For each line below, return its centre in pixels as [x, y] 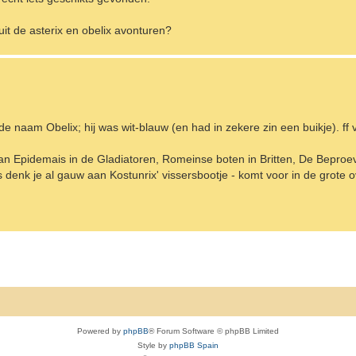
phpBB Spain [194, 345]
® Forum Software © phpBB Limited [214, 331]
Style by [153, 345]
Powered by [100, 331]
